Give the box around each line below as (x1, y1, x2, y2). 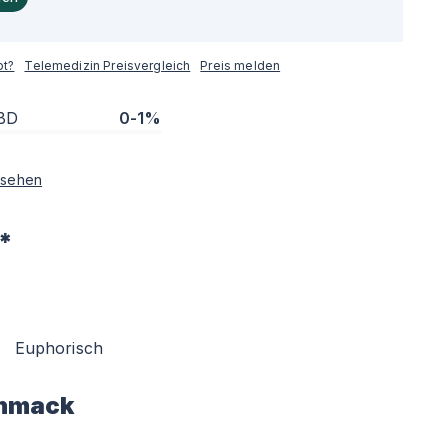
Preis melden (200, 58, 281, 73)
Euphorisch (14, 338, 104, 358)
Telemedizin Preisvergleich (24, 58, 191, 73)
